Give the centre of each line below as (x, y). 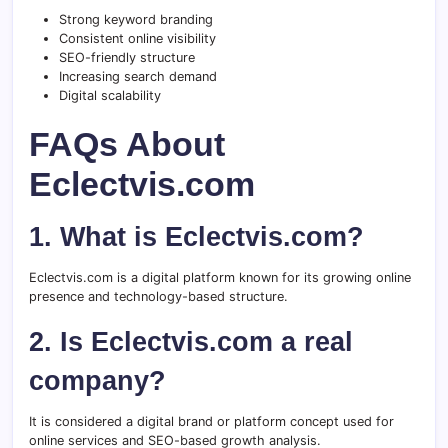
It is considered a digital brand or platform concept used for (211, 422)
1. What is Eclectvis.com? (196, 237)
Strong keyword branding (136, 20)
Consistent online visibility (137, 39)
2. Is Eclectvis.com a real (191, 342)
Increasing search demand (138, 77)
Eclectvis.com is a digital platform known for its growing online (220, 278)
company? (97, 381)
